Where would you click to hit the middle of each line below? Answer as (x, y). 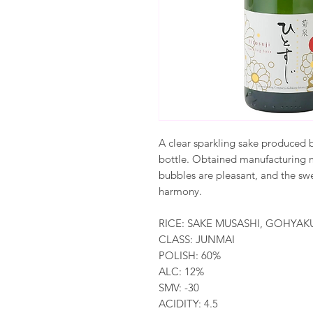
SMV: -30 (179, 287)
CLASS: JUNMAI (197, 239)
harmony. (180, 191)
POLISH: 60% (190, 255)
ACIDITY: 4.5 (188, 304)
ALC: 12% (181, 271)
